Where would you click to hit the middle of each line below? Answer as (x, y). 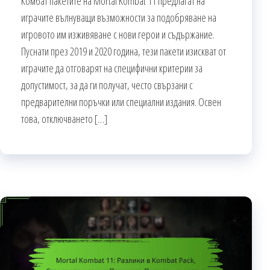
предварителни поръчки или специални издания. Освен (121, 102)
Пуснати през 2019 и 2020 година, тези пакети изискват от (124, 51)
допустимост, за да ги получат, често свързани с (107, 85)
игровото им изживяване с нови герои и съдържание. (118, 34)
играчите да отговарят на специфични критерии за (112, 68)
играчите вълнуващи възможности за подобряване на (119, 17)
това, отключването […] (64, 118)
